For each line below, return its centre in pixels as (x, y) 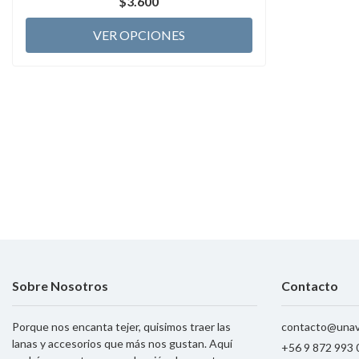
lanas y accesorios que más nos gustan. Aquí (122, 343)
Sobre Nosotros (60, 285)
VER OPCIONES (139, 34)
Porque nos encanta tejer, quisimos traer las (121, 326)
